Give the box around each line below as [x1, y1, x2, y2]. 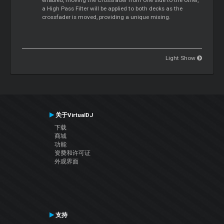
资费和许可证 [54, 149, 90, 157]
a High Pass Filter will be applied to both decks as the [42, 4, 183, 12]
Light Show [165, 54, 197, 61]
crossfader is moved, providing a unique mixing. [42, 13, 171, 20]
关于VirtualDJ [53, 111, 93, 119]
